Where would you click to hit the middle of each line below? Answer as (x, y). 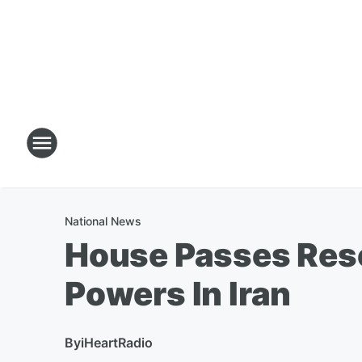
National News (103, 221)
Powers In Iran (178, 294)
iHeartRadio (117, 343)
